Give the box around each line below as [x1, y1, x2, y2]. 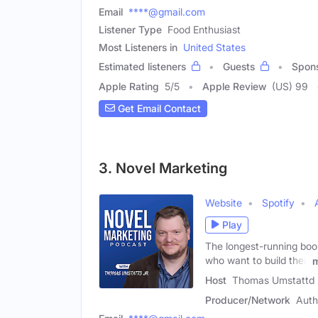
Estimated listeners [99, 60, 186, 72]
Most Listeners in [99, 40, 177, 53]
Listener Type [99, 23, 162, 35]
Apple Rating [99, 79, 159, 92]
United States [183, 40, 246, 53]
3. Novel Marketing [99, 159, 227, 177]
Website [205, 196, 242, 209]
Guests [223, 60, 255, 72]
